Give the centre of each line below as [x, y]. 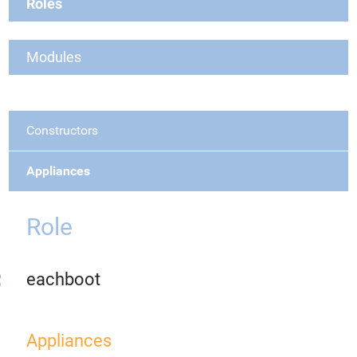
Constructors [62, 130]
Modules [54, 57]
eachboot [63, 279]
